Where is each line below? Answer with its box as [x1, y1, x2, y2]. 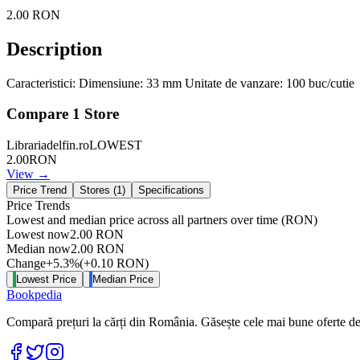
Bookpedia [6, 288, 62, 302]
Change [6, 256, 46, 271]
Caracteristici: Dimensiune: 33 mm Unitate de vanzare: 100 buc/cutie [6, 76, 354, 90]
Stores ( [80, 184, 117, 197]
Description [6, 38, 102, 59]
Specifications [138, 184, 204, 197]
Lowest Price [16, 273, 76, 286]
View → [6, 167, 50, 182]
